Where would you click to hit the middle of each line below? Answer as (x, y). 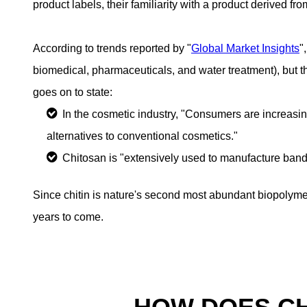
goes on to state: (74, 92)
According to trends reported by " (112, 48)
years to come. (68, 217)
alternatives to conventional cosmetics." (142, 136)
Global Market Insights (245, 48)
